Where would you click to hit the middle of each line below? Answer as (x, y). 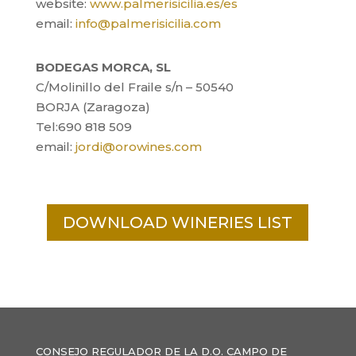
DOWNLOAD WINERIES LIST (178, 222)
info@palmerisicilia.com (148, 23)
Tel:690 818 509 (83, 127)
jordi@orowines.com (138, 147)
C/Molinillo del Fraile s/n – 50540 (134, 87)
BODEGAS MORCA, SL (103, 67)
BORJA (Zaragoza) (93, 107)
